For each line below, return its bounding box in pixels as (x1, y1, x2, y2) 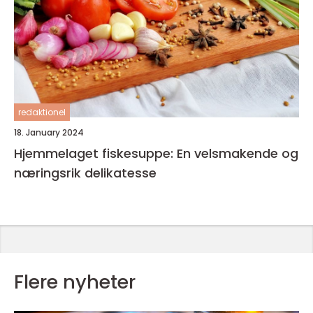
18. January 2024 (14, 126, 84, 138)
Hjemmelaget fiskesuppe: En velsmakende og (14, 144, 298, 162)
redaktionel (18, 105, 66, 118)
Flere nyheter (14, 268, 136, 295)
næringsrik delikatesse (14, 163, 156, 182)
